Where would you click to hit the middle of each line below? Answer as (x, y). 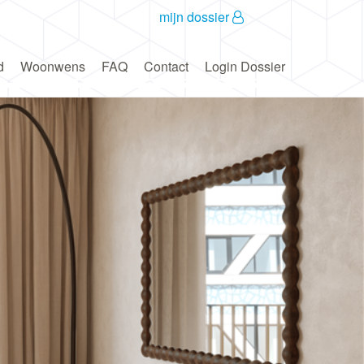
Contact (166, 66)
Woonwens (53, 66)
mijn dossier (196, 17)
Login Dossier (245, 66)
